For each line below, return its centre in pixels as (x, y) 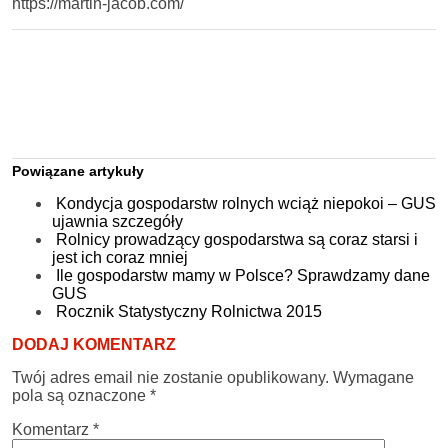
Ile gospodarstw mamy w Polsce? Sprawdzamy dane (243, 275)
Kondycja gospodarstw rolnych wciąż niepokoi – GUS (246, 203)
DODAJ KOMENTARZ (94, 344)
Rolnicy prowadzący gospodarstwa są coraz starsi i (237, 239)
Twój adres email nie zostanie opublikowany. (170, 377)
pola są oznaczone (81, 395)
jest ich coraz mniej (120, 257)
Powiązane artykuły (78, 170)
